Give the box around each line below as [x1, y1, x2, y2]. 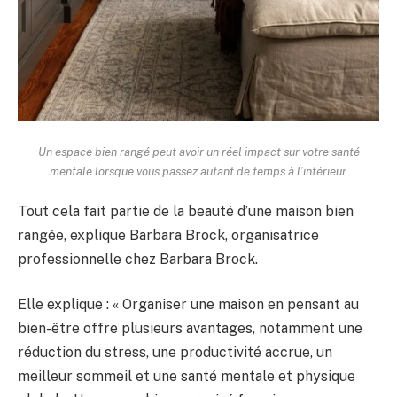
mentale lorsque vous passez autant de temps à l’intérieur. [49, 164, 348, 179]
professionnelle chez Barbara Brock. [18, 250, 258, 268]
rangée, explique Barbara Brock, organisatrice [18, 226, 319, 244]
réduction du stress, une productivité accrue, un [18, 344, 332, 362]
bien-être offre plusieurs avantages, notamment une [18, 320, 362, 338]
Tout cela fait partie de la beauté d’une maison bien [18, 202, 354, 220]
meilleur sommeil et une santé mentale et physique [18, 368, 355, 385]
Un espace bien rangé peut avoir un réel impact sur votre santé [37, 144, 360, 160]
